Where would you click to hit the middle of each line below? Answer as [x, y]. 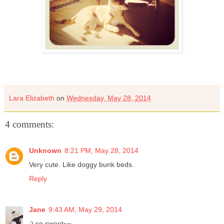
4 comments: [29, 124]
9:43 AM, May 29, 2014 [85, 209]
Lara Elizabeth [32, 98]
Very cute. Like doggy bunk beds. [81, 164]
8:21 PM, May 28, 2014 [101, 150]
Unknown [45, 150]
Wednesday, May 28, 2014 [109, 98]
